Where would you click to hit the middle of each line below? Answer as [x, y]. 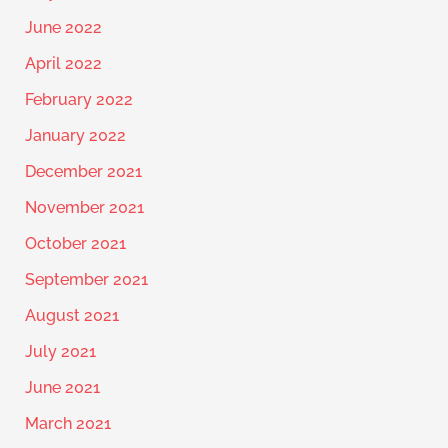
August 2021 [71, 316]
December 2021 [83, 172]
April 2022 [63, 64]
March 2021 [67, 424]
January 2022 [75, 136]
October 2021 [75, 244]
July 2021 [60, 352]
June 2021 [62, 388]
